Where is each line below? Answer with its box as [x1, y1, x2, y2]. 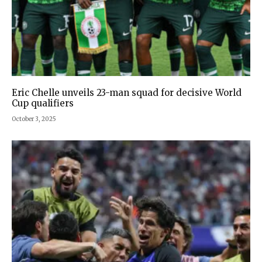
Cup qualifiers [12, 98, 74, 109]
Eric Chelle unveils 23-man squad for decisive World [12, 87, 242, 99]
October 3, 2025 [12, 115, 56, 123]
